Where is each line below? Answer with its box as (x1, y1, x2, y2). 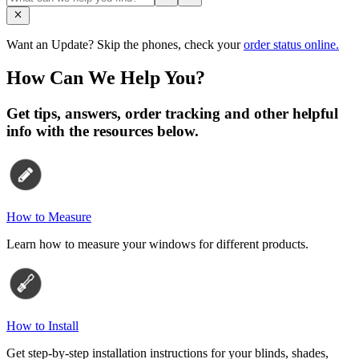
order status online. (244, 37, 339, 51)
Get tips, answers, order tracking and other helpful (6, 105, 338, 123)
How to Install (6, 319, 79, 333)
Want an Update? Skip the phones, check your (6, 37, 244, 51)
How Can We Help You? (6, 67, 205, 89)
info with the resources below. (6, 123, 199, 140)
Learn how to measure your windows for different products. (6, 237, 309, 252)
